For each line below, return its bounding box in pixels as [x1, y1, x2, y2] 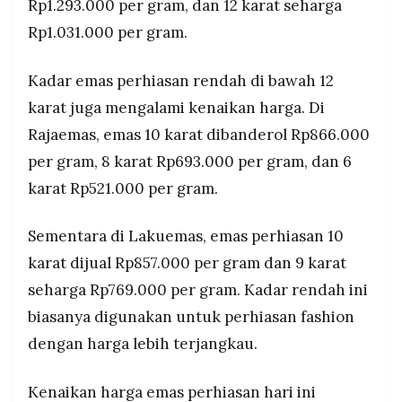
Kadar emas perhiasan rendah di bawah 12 [28, 70, 334, 91]
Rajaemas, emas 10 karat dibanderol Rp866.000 [28, 124, 370, 144]
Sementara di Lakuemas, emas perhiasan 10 [28, 226, 344, 247]
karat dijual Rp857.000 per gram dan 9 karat [28, 253, 346, 274]
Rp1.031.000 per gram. [28, 22, 188, 42]
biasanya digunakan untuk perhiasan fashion [28, 307, 354, 328]
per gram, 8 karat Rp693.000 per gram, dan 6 [28, 151, 352, 171]
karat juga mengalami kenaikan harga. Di [28, 97, 325, 118]
